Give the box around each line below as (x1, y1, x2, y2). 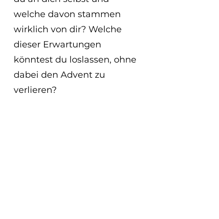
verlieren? (14, 85, 57, 96)
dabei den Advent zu (14, 69, 108, 81)
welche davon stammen (14, 9, 123, 20)
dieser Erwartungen (14, 39, 104, 50)
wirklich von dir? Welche (14, 24, 124, 35)
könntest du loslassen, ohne (14, 54, 139, 66)
